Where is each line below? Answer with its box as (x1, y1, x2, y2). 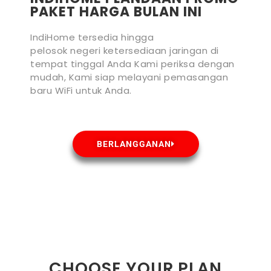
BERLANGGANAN (96, 139, 171, 149)
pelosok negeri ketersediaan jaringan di (30, 44, 219, 57)
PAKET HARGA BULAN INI (30, 2, 202, 21)
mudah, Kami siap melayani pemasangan (30, 70, 228, 83)
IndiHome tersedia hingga (30, 30, 154, 44)
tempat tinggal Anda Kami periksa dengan (30, 57, 235, 70)
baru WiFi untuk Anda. (30, 83, 132, 97)
